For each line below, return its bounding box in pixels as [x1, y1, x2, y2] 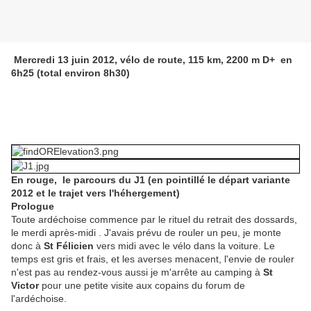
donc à [11, 240, 44, 252]
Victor [11, 280, 39, 292]
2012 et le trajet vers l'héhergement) [11, 187, 183, 199]
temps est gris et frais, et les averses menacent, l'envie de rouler [11, 253, 294, 265]
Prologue [11, 201, 54, 212]
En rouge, [11, 174, 57, 186]
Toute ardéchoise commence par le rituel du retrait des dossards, [11, 214, 297, 226]
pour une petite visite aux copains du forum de [39, 280, 245, 292]
